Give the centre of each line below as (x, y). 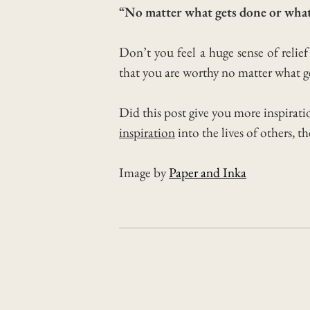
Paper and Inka (208, 172)
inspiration (147, 132)
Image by (144, 172)
